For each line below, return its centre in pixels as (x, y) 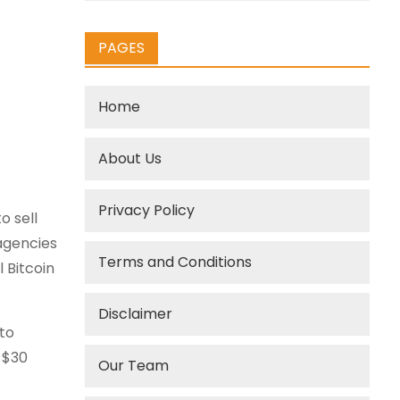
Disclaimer (136, 314)
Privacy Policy (147, 210)
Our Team (134, 366)
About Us (130, 158)
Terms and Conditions (175, 262)
